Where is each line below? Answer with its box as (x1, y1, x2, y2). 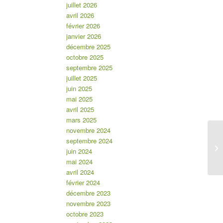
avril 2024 (66, 167, 94, 177)
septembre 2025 (66, 63, 112, 73)
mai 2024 (66, 157, 93, 167)
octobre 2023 (66, 209, 104, 219)
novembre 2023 (66, 199, 111, 209)
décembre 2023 (66, 188, 111, 198)
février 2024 (66, 178, 100, 188)
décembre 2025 (66, 42, 111, 52)
